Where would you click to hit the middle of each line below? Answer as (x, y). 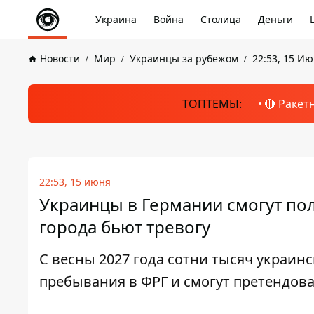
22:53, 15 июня (75, 182)
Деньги (275, 19)
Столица (221, 19)
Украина (116, 19)
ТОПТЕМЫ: (212, 104)
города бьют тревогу (125, 227)
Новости (60, 59)
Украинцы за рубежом (184, 59)
